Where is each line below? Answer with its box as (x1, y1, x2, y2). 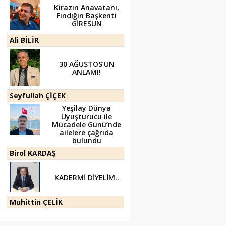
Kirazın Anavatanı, (54, 3, 119, 12)
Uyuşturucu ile (61, 111, 112, 121)
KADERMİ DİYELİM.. (54, 173, 119, 182)
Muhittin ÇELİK (9, 197, 63, 207)
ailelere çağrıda (60, 128, 114, 137)
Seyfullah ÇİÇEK (9, 91, 66, 100)
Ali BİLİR (9, 35, 39, 45)
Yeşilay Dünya (62, 103, 111, 113)
